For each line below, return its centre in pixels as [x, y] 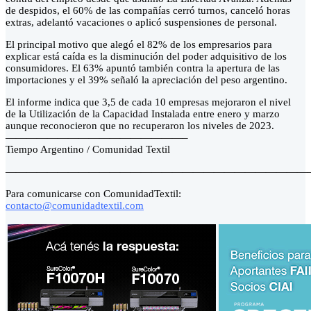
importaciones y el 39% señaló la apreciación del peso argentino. [146, 80]
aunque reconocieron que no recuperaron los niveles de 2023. [140, 126]
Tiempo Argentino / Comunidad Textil [88, 150]
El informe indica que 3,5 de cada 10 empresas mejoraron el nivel [148, 102]
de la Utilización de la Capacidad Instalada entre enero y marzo [143, 114]
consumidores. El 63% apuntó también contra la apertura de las [143, 68]
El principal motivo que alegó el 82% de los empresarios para [139, 45]
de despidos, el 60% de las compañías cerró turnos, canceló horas [148, 11]
